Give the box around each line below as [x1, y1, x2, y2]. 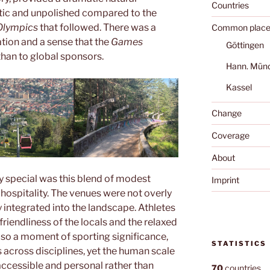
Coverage [211, 130, 250, 140]
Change [211, 107, 242, 118]
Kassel [225, 81, 252, 92]
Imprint [211, 174, 239, 185]
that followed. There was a [38, 21, 156, 33]
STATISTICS [211, 239, 266, 248]
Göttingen [225, 39, 264, 50]
